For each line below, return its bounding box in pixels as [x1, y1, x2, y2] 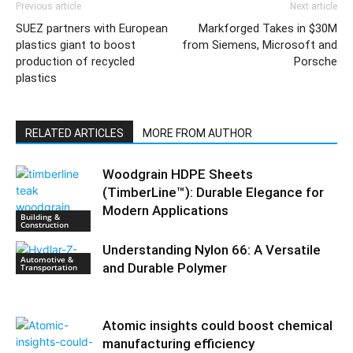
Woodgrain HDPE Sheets [102, 166, 253, 182]
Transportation [20, 262, 77, 273]
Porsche [294, 54, 337, 69]
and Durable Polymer [102, 260, 227, 276]
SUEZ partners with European [16, 21, 168, 35]
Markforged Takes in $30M [199, 21, 337, 35]
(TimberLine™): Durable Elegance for [102, 184, 324, 200]
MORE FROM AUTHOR [143, 127, 252, 139]
